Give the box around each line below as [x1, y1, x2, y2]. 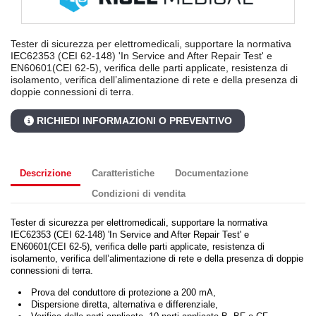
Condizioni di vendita [92, 188, 186, 199]
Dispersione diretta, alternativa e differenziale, [30, 298, 218, 310]
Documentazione [175, 168, 249, 179]
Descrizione [20, 168, 72, 179]
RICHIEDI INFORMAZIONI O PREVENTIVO [36, 114, 232, 126]
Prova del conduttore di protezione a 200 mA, [30, 286, 216, 298]
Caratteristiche [92, 168, 155, 179]
